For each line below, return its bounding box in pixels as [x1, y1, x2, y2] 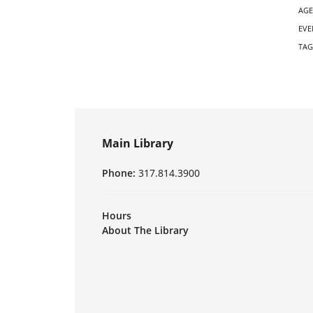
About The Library [102, 224, 189, 238]
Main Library [102, 136, 173, 152]
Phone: [102, 166, 138, 180]
